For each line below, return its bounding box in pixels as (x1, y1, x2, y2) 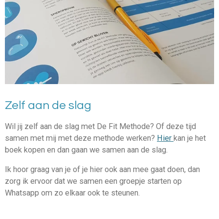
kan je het (174, 133, 206, 143)
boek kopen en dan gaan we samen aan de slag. (5, 145, 168, 155)
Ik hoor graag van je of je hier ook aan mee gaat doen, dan (5, 165, 200, 175)
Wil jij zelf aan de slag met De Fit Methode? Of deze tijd (5, 122, 196, 131)
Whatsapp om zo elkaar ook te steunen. (5, 188, 140, 198)
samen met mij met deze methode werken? (5, 133, 157, 143)
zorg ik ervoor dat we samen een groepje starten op (5, 176, 182, 186)
